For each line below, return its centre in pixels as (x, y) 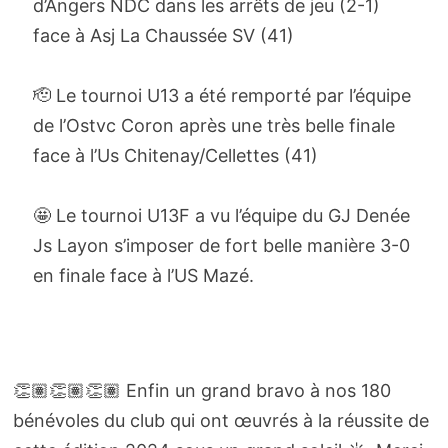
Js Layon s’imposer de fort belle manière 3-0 (221, 245)
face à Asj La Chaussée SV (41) (163, 35)
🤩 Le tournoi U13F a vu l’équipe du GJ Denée (221, 215)
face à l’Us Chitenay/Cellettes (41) (175, 155)
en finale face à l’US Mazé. (143, 275)
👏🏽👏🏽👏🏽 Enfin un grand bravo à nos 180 (201, 390)
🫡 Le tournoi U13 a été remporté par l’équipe (221, 95)
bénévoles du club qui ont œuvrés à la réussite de (220, 420)
